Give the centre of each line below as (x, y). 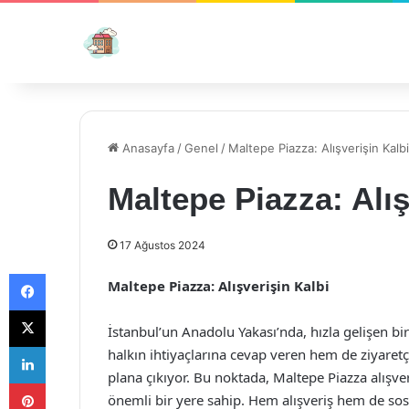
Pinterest (71, 383)
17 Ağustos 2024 (163, 245)
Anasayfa (147, 148)
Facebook (73, 273)
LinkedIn (68, 346)
